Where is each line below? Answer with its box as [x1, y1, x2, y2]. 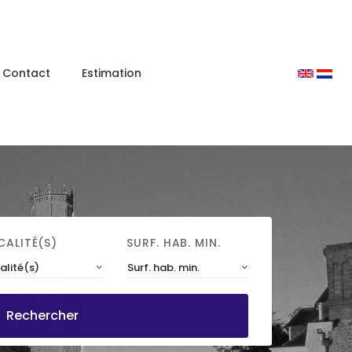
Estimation [82, 64, 141, 81]
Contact [2, 64, 50, 81]
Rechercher [5, 306, 79, 325]
